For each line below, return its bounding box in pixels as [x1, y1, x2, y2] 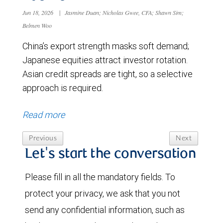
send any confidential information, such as [25, 204, 185, 216]
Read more [22, 109, 65, 120]
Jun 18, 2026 [22, 8, 55, 16]
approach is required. [22, 82, 103, 94]
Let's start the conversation [25, 147, 196, 162]
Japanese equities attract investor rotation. [22, 54, 188, 66]
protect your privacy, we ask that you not [25, 187, 180, 199]
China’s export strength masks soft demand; [22, 40, 189, 52]
